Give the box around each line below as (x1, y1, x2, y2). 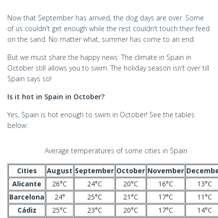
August (47, 166, 73, 175)
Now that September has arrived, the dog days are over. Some (7, 13, 204, 22)
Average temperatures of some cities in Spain (44, 146, 187, 155)
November (147, 166, 184, 175)
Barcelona (9, 192, 44, 201)
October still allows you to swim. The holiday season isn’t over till (7, 63, 209, 73)
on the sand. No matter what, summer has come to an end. (7, 35, 195, 44)
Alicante (12, 179, 41, 188)
